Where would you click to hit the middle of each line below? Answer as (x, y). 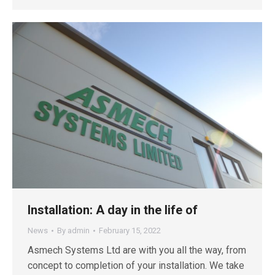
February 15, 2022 (130, 231)
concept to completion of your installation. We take (136, 266)
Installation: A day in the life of (113, 210)
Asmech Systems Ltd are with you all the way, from (137, 250)
